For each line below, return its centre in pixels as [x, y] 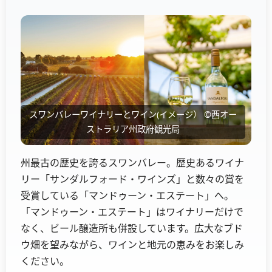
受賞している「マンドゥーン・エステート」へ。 [127, 195]
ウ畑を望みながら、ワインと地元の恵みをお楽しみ [132, 244]
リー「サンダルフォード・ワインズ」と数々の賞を [132, 179]
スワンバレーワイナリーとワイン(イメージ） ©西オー [133, 114]
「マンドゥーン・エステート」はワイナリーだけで [132, 212]
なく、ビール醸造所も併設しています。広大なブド [132, 228]
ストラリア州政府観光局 [133, 129]
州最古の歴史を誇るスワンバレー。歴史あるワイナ [132, 162]
